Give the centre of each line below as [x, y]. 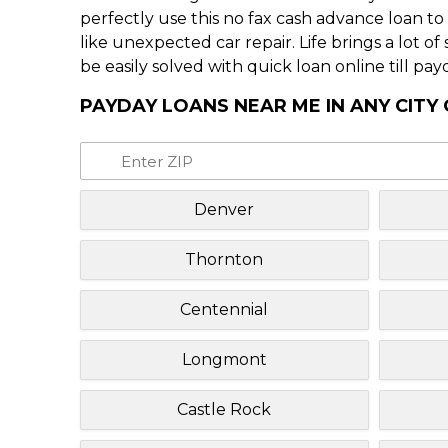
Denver [224, 209]
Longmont [224, 359]
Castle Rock [224, 409]
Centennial [224, 309]
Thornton [224, 259]
